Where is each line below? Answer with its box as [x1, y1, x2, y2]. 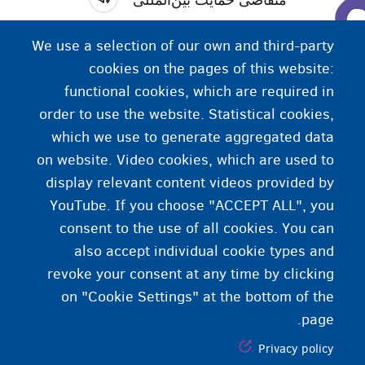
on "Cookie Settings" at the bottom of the [60, 287, 334, 307]
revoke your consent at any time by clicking [46, 264, 334, 284]
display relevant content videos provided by [45, 173, 334, 193]
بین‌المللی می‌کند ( [198, 80, 287, 97]
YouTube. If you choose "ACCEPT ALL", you [49, 196, 334, 216]
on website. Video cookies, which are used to [36, 150, 334, 170]
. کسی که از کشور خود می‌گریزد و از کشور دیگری [16, 34, 258, 51]
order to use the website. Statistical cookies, [38, 104, 334, 125]
